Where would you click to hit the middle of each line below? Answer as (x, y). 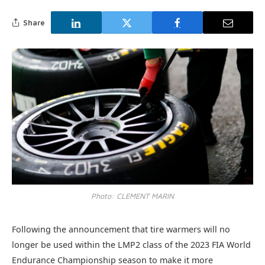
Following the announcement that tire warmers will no (121, 229)
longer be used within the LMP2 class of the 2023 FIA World (131, 244)
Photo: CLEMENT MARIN (132, 196)
